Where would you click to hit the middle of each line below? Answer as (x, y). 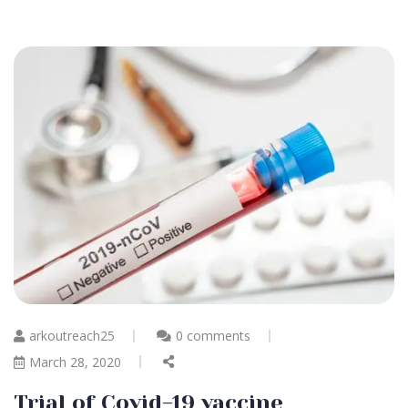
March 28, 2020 (75, 362)
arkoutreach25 (72, 335)
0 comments (213, 335)
